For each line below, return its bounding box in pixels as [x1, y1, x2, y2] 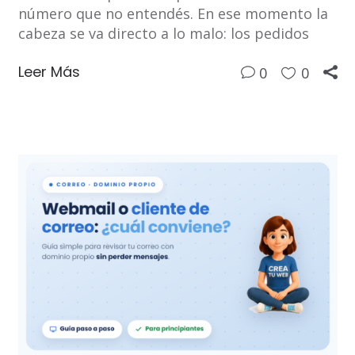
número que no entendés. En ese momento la [17, 4, 328, 24]
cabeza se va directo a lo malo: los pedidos [17, 24, 309, 44]
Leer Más [17, 62, 80, 82]
